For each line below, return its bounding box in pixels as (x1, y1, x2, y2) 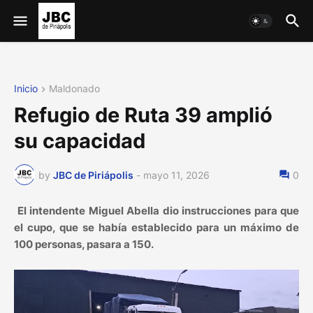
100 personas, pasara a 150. (14, 238, 154, 252)
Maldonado (49, 82, 100, 94)
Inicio (14, 82, 38, 94)
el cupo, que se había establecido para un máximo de (14, 221, 299, 235)
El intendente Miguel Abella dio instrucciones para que (14, 204, 299, 218)
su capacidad (14, 129, 145, 154)
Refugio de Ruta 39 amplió (14, 103, 272, 128)
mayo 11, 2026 (143, 168, 210, 181)
